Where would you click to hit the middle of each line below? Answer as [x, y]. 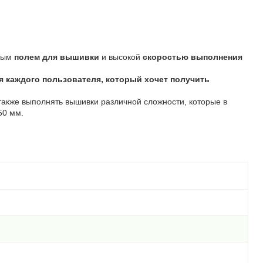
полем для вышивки [57, 57]
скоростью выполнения [193, 57]
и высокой [121, 57]
